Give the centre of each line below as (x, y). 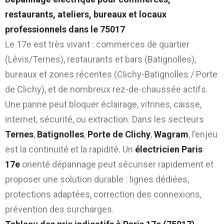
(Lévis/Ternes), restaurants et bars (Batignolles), (100, 59)
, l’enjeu (203, 134)
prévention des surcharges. (59, 209)
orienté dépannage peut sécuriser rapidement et (117, 164)
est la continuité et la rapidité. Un (70, 149)
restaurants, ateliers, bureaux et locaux (86, 14)
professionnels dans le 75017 (65, 29)
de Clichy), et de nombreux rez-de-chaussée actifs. (106, 89)
